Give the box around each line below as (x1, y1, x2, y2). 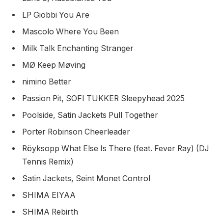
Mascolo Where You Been (22, 27, 121, 36)
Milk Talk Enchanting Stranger (22, 43, 136, 53)
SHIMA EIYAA (22, 190, 78, 200)
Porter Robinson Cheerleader (22, 127, 132, 137)
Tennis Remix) (22, 157, 76, 166)
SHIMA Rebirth (22, 207, 80, 217)
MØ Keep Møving (22, 60, 87, 70)
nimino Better (22, 77, 73, 86)
